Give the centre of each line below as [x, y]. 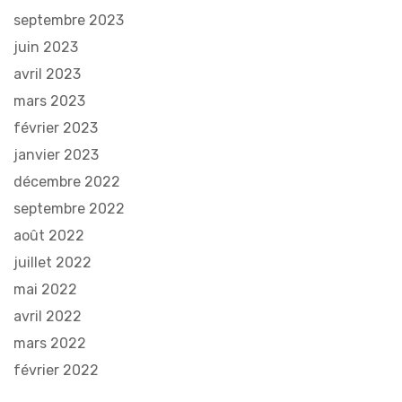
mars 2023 [49, 101]
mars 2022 [50, 344]
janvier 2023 [56, 155]
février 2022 [56, 371]
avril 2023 [47, 74]
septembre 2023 [69, 21]
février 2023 [56, 128]
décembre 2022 [67, 182]
